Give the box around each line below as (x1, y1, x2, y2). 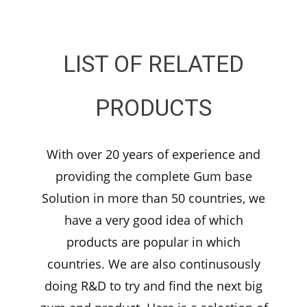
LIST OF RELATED (63, 50, 244, 78)
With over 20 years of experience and (47, 146, 260, 163)
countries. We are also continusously (47, 256, 260, 273)
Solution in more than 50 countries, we (42, 190, 265, 207)
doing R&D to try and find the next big (45, 278, 262, 295)
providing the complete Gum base (55, 168, 252, 185)
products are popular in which (66, 234, 241, 251)
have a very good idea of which (64, 212, 243, 229)
